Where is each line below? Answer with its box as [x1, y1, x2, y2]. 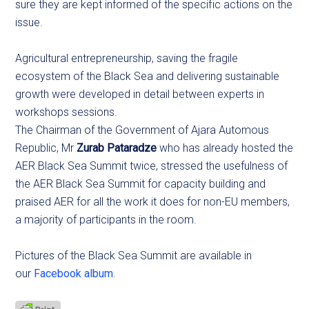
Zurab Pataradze [77, 141, 157, 154]
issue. [15, 16, 43, 29]
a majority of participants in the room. [15, 213, 197, 226]
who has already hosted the [157, 141, 294, 154]
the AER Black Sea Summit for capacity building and [15, 177, 266, 190]
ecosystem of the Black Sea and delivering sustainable [15, 70, 280, 83]
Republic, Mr [15, 141, 77, 154]
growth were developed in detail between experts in [15, 88, 265, 101]
